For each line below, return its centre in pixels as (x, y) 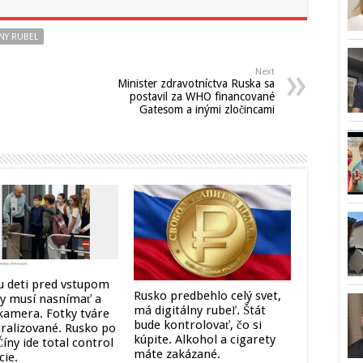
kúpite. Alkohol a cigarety (204, 340)
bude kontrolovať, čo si (197, 325)
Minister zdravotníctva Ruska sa (196, 84)
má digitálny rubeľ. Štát (199, 311)
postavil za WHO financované (202, 97)
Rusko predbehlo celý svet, (207, 296)
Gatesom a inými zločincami (207, 110)
